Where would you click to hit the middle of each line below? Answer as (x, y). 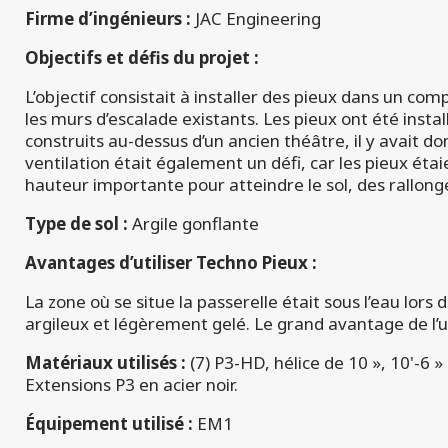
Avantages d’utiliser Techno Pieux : (171, 263)
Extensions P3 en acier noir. (131, 385)
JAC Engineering (256, 19)
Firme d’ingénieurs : (108, 19)
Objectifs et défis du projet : (142, 58)
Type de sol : (78, 224)
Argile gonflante (195, 224)
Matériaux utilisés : (105, 363)
